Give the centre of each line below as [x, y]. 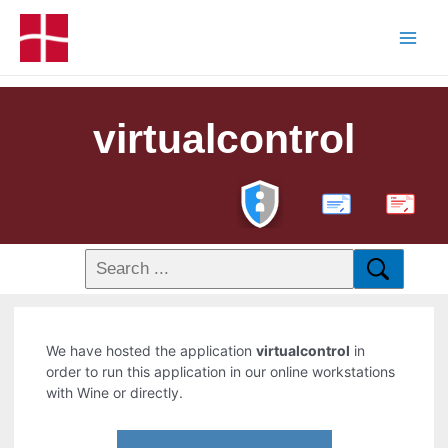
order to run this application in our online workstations [221, 372]
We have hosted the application [151, 351]
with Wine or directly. [115, 393]
